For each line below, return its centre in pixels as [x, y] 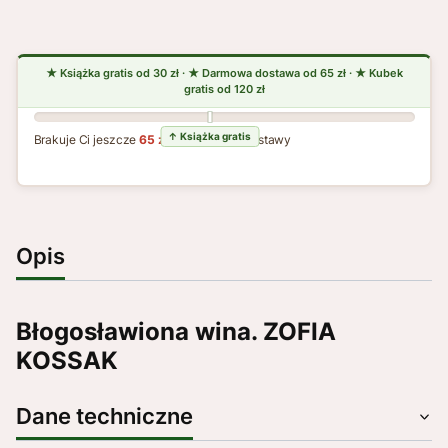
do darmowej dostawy [229, 140]
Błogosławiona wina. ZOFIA [176, 331]
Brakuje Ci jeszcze [86, 140]
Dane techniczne [104, 415]
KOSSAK [67, 360]
